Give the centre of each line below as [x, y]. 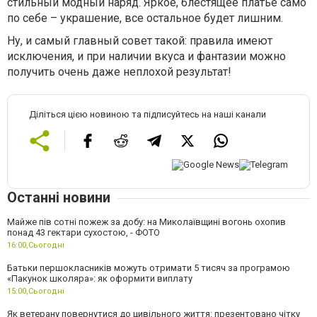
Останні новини [59, 197]
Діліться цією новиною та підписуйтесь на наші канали [148, 114]
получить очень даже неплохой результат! [119, 72]
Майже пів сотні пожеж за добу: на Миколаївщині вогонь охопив [146, 221]
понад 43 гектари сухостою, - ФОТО [83, 232]
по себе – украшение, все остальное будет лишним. [145, 18]
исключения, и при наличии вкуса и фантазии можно [146, 56]
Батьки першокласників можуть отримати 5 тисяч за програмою [149, 267]
